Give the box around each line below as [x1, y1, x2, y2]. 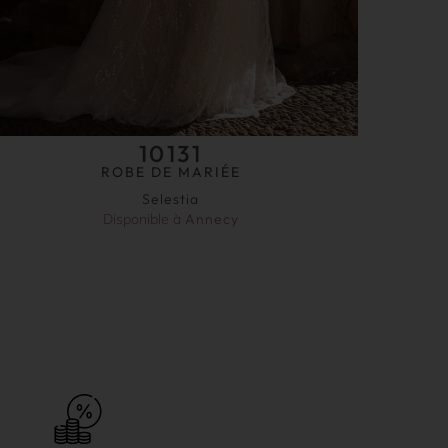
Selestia [142, 189, 200, 208]
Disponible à [102, 209, 185, 228]
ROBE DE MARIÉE [100, 162, 241, 181]
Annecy [184, 209, 239, 228]
